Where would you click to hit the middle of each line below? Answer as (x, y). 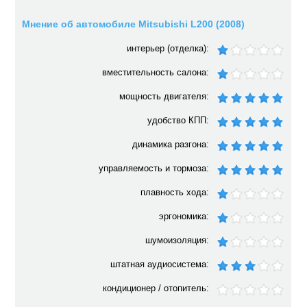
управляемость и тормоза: (154, 168)
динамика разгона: (171, 144)
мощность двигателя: (164, 96)
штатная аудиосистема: (160, 264)
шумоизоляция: (177, 240)
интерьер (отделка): (168, 48)
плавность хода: (175, 192)
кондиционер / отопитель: (156, 288)
